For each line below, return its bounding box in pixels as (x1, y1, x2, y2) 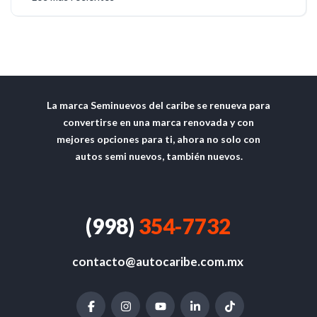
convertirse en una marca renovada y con (63, 116, 254, 128)
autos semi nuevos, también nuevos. (74, 150, 243, 162)
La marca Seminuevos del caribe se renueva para (47, 99, 270, 111)
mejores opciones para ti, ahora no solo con (57, 133, 260, 145)
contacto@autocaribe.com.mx (72, 254, 244, 269)
